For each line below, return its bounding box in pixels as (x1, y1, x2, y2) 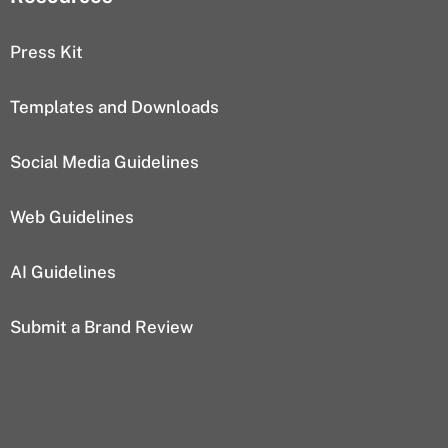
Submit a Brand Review (10, 317, 193, 337)
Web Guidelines (10, 207, 134, 227)
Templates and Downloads (10, 97, 219, 117)
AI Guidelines (10, 262, 116, 282)
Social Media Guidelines (10, 152, 199, 172)
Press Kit (10, 42, 83, 62)
